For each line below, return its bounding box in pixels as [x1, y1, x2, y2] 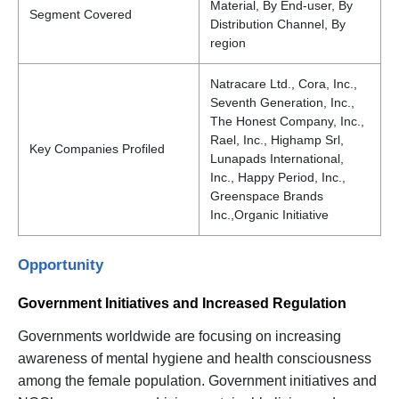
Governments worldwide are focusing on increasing [18, 328, 341, 344]
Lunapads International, [210, 151, 344, 166]
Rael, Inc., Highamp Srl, [210, 132, 344, 147]
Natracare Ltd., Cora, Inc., [210, 76, 357, 91]
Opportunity [18, 255, 103, 273]
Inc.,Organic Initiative [210, 207, 329, 222]
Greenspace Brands [210, 188, 323, 203]
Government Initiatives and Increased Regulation [18, 295, 350, 311]
